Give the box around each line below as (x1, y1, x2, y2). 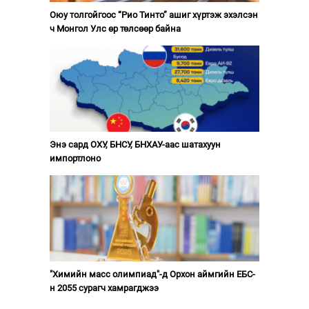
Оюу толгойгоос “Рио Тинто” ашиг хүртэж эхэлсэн (49, 10, 258, 20)
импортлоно (49, 153, 101, 163)
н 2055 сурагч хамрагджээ (49, 283, 159, 293)
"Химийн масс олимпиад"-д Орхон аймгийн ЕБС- (49, 269, 255, 279)
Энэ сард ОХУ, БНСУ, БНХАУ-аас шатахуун (49, 139, 221, 150)
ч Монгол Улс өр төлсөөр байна (49, 23, 181, 34)
